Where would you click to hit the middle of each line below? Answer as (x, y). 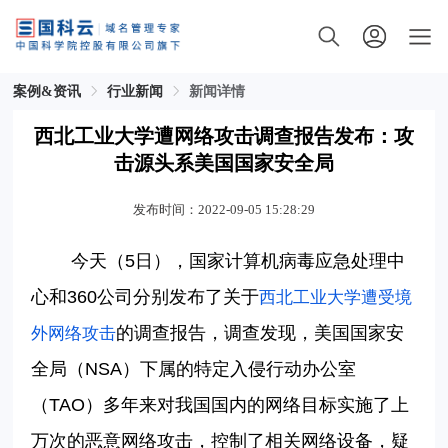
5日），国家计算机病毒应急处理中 (265, 261)
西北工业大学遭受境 (336, 298)
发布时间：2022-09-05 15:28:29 (224, 210)
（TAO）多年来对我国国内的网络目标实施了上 (220, 405)
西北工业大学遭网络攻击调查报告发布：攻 (224, 136)
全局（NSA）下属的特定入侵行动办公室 (194, 369)
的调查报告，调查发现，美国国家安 (260, 333)
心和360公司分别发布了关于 (145, 297)
